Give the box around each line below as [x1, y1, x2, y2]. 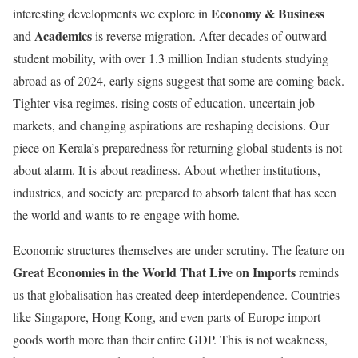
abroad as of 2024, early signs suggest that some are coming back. [13, 71, 344, 89]
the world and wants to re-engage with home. [13, 205, 240, 223]
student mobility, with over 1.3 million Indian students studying [13, 49, 328, 66]
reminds [296, 263, 339, 280]
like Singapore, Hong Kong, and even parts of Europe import [13, 308, 320, 325]
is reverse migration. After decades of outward [92, 26, 327, 44]
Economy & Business [211, 3, 324, 22]
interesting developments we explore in [13, 4, 211, 22]
